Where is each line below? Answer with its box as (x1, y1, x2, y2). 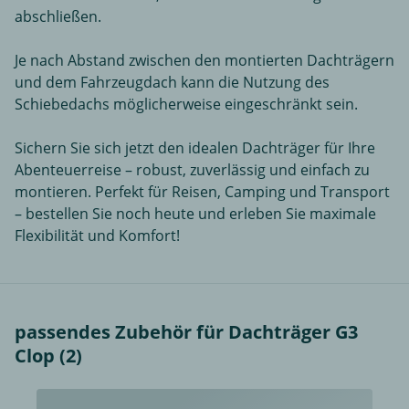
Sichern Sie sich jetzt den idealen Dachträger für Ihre (15, 138, 375, 159)
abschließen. (15, 6, 101, 27)
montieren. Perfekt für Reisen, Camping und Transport (15, 182, 390, 203)
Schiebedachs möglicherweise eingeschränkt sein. (15, 94, 358, 115)
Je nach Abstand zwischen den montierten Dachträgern (15, 50, 394, 71)
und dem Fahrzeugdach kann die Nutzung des (15, 72, 330, 93)
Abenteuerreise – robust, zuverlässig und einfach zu (15, 160, 370, 181)
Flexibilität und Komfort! (15, 225, 180, 246)
